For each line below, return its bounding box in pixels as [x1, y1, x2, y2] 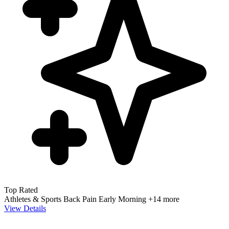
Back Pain [63, 195, 99, 204]
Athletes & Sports [4, 195, 63, 204]
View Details [4, 204, 46, 213]
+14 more [148, 195, 179, 204]
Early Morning [99, 195, 148, 204]
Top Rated [4, 186, 38, 195]
